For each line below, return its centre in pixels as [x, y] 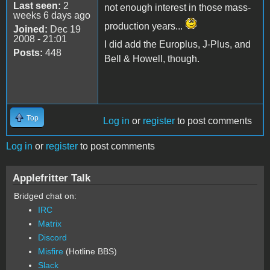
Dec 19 [64, 29]
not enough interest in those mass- [177, 7]
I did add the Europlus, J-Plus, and [177, 44]
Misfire [51, 251]
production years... [145, 26]
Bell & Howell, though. [152, 58]
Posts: [28, 52]
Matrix [50, 223]
